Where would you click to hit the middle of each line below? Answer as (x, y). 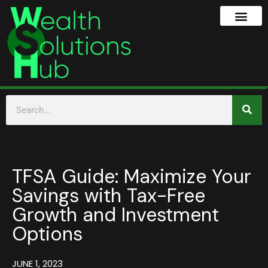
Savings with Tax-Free (109, 195)
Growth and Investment (115, 214)
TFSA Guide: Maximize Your (132, 176)
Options (47, 234)
